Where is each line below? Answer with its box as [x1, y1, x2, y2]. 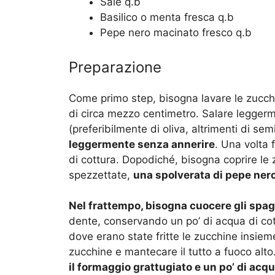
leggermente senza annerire [69, 137, 215, 150]
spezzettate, [69, 168, 133, 181]
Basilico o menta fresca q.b [100, 11, 234, 24]
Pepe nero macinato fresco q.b [100, 26, 252, 39]
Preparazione [69, 58, 161, 76]
